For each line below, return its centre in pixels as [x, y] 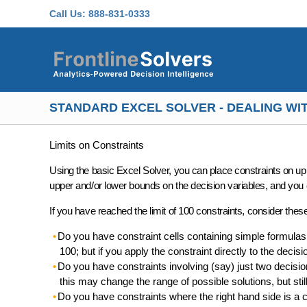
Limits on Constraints [97, 145]
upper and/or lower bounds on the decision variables [158, 185]
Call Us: [67, 14]
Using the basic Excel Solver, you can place [141, 170]
